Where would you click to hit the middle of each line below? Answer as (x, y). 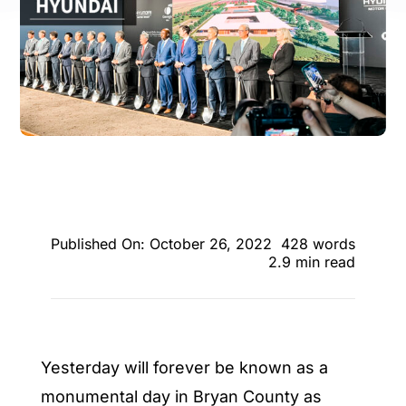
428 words (318, 243)
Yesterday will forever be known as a (184, 367)
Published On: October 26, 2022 (161, 243)
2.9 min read (312, 261)
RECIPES (42, 65)
